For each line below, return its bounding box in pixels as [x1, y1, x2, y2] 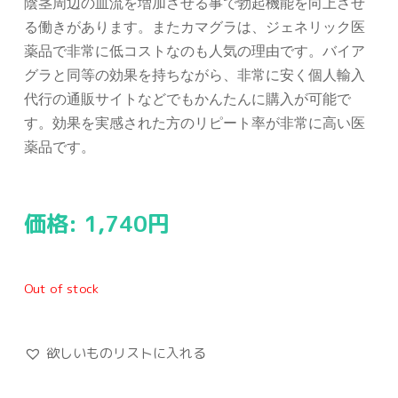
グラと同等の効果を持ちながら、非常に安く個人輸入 [24, 67, 365, 83]
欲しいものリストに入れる [46, 344, 206, 362]
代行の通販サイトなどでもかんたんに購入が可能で [24, 91, 351, 107]
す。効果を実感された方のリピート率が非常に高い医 [24, 115, 365, 131]
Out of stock [24, 280, 99, 297]
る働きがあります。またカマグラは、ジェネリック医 [24, 19, 365, 35]
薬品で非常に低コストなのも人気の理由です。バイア [24, 43, 365, 59]
